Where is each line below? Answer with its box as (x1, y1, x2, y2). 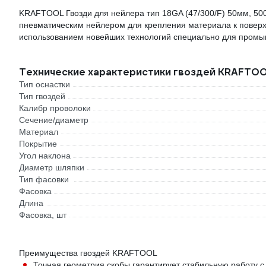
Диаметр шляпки (19, 163, 84, 172)
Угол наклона (19, 151, 71, 160)
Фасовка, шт (19, 210, 66, 220)
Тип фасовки (19, 175, 69, 184)
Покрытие (19, 139, 57, 148)
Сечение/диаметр (19, 115, 88, 125)
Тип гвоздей (19, 91, 65, 101)
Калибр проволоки (19, 103, 91, 113)
